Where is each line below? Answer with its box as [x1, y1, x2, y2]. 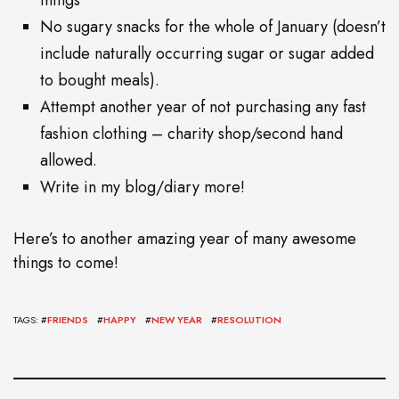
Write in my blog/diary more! [40, 175, 245, 199]
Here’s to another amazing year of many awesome [13, 227, 356, 251]
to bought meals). [40, 69, 159, 93]
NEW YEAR [151, 313, 202, 328]
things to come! [13, 251, 118, 275]
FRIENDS [47, 313, 88, 328]
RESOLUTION [217, 313, 281, 328]
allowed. [40, 149, 97, 173]
